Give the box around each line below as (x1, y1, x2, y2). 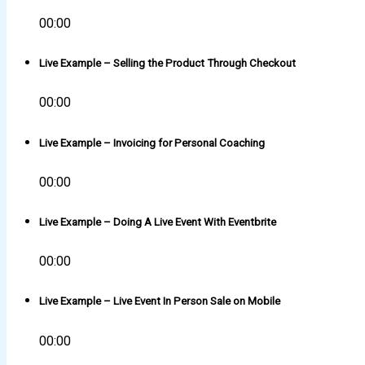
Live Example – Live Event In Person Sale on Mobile (39, 295, 280, 308)
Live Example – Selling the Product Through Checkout (39, 57, 296, 70)
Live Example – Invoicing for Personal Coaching (39, 136, 265, 149)
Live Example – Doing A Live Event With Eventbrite (39, 216, 276, 228)
